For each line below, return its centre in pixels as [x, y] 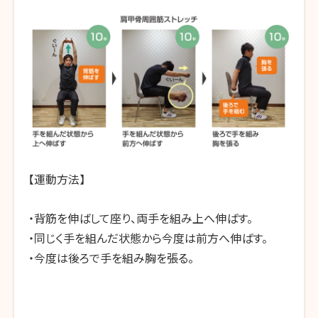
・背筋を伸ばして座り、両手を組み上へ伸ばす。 [141, 218]
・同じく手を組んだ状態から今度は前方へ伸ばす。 [148, 237]
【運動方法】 [57, 179]
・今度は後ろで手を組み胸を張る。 [111, 257]
